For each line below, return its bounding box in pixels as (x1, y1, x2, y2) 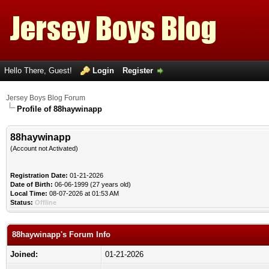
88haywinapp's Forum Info (12, 230, 110, 239)
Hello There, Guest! (4, 66, 74, 75)
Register (122, 66, 153, 75)
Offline (35, 199, 56, 206)
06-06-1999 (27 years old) (53, 181, 131, 188)
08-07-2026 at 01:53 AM (47, 190, 119, 197)
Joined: (10, 250, 38, 259)
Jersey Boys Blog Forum (6, 94, 85, 102)
